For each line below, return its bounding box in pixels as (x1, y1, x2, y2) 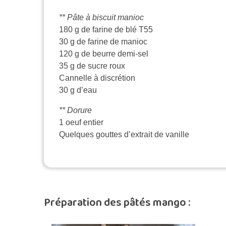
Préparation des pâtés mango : (44, 194, 191, 212)
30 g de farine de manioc (59, 37, 147, 46)
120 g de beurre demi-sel (59, 49, 148, 59)
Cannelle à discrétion (59, 74, 135, 83)
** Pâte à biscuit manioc (59, 13, 144, 22)
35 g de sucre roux (59, 62, 125, 71)
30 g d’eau (59, 86, 97, 95)
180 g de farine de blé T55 (59, 25, 153, 34)
